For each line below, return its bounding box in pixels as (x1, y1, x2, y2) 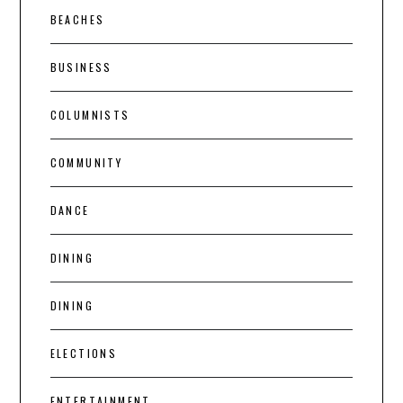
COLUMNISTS (49, 107, 130, 123)
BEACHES (49, 12, 105, 28)
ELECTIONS (49, 345, 118, 362)
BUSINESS (49, 59, 112, 76)
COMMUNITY (49, 155, 123, 171)
